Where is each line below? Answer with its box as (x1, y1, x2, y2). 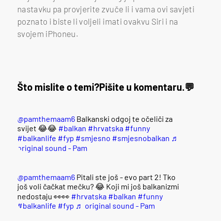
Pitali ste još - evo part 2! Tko (75, 172, 176, 182)
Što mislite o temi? (17, 80, 99, 93)
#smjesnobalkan (112, 133, 170, 143)
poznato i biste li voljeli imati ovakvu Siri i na (17, 16, 179, 26)
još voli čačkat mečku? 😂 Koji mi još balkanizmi (17, 181, 179, 191)
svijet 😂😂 (17, 123, 58, 133)
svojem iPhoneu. (17, 28, 79, 38)
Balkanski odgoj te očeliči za (75, 113, 173, 123)
